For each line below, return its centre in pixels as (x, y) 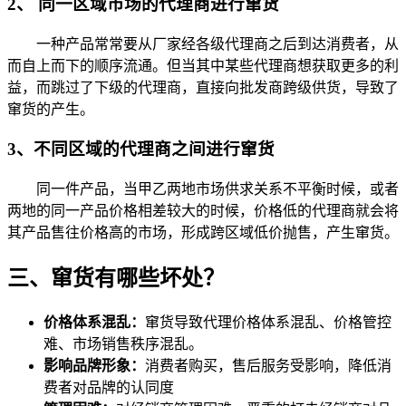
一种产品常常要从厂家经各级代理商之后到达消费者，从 (203, 43)
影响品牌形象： (94, 365)
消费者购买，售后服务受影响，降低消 (268, 365)
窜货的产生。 (51, 109)
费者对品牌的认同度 (109, 387)
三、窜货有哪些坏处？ (116, 278)
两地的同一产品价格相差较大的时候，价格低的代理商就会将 (203, 211)
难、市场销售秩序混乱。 (123, 343)
